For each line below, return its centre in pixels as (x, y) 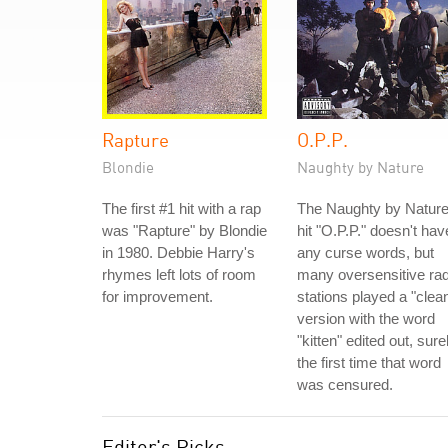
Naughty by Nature (360, 167)
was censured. (345, 384)
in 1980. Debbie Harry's (178, 252)
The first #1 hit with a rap (181, 208)
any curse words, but (365, 252)
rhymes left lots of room (179, 274)
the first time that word (369, 362)
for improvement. (157, 296)
